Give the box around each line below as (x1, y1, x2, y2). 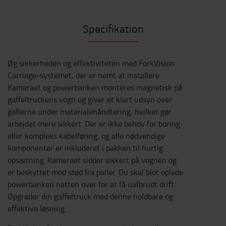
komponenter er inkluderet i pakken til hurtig (8, 142, 163, 153)
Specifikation (82, 21, 144, 36)
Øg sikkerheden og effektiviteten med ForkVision (8, 58, 175, 69)
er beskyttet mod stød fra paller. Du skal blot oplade (8, 166, 183, 178)
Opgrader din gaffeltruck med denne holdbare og (8, 191, 173, 202)
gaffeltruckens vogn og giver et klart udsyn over (8, 94, 172, 105)
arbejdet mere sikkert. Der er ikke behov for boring (8, 118, 180, 129)
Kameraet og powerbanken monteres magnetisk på (8, 82, 182, 93)
